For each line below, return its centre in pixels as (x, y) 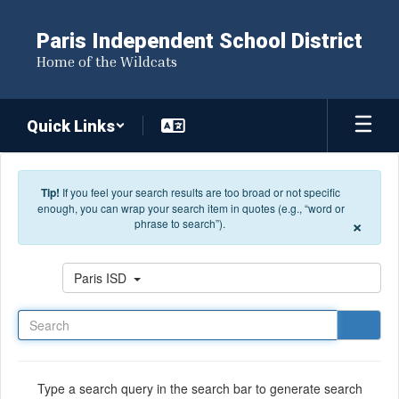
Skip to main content (62, 13)
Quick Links (71, 126)
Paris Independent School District (199, 41)
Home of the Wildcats (107, 61)
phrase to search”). (180, 223)
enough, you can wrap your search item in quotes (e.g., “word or (191, 208)
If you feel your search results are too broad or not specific (201, 192)
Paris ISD (102, 278)
